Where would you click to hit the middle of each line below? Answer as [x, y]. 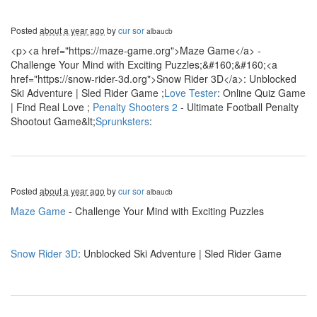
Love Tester [191, 93]
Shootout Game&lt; [53, 121]
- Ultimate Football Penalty [238, 107]
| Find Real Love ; [50, 107]
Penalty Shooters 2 [134, 107]
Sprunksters [122, 121]
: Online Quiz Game [261, 93]
